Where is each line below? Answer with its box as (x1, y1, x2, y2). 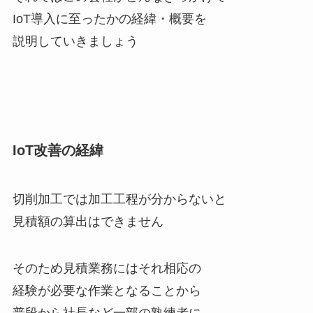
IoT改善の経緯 (12, 143, 103, 159)
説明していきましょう (12, 34, 138, 49)
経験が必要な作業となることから (12, 284, 201, 298)
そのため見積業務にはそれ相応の (12, 261, 201, 276)
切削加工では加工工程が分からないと (12, 191, 226, 206)
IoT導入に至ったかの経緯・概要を (12, 12, 207, 27)
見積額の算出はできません (12, 214, 163, 228)
